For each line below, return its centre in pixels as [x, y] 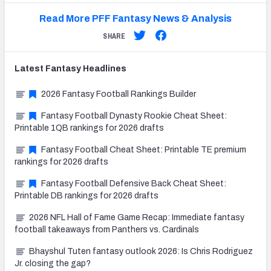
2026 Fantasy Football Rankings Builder [119, 94]
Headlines [104, 69]
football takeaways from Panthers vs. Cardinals [107, 230]
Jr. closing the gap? [53, 264]
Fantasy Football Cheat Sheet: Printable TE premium [144, 150]
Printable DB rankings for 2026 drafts [87, 196]
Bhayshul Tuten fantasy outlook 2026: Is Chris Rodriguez [141, 252]
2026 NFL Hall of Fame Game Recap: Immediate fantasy [137, 218]
